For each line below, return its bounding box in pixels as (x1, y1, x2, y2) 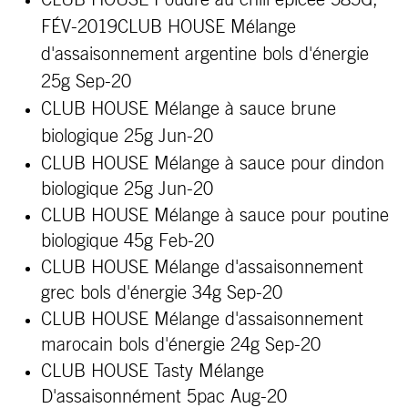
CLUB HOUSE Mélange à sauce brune (41, 100, 336, 118)
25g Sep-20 (41, 73, 131, 91)
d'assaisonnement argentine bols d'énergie (41, 46, 369, 64)
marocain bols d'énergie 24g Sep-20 (41, 336, 321, 354)
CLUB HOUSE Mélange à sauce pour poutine (41, 207, 389, 225)
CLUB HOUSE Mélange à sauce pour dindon (41, 155, 384, 173)
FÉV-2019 (41, 18, 117, 36)
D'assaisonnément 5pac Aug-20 (41, 388, 287, 406)
